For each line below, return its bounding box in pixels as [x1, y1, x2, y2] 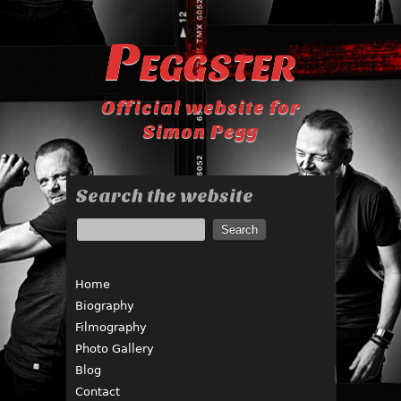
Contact [75, 385, 120, 398]
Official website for [100, 97, 301, 118]
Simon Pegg [142, 121, 259, 142]
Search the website [75, 185, 253, 207]
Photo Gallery [75, 342, 154, 355]
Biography [75, 299, 134, 312]
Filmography [75, 320, 147, 334]
